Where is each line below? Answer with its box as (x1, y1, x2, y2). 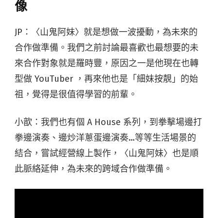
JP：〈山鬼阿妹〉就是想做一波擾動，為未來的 (15, 26, 198, 37)
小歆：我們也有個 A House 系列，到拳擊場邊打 (15, 116, 202, 127)
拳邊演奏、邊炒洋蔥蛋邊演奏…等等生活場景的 (15, 132, 196, 143)
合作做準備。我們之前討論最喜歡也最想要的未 (15, 42, 199, 53)
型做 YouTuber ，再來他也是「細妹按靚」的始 (15, 73, 198, 84)
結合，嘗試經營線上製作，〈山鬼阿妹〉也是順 (15, 147, 199, 159)
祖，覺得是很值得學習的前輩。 (15, 89, 137, 100)
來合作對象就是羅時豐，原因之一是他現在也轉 (15, 57, 199, 69)
